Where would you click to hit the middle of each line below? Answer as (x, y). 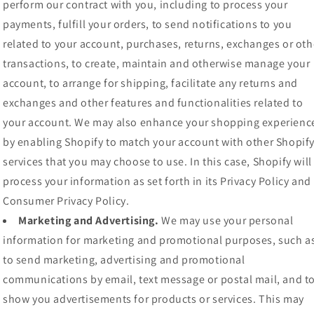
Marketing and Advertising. (89, 221)
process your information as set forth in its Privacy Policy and (157, 182)
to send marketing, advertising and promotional (124, 260)
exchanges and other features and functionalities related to (153, 103)
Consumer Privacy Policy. (66, 201)
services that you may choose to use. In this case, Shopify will (157, 162)
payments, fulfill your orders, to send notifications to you (148, 25)
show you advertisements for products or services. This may (153, 299)
